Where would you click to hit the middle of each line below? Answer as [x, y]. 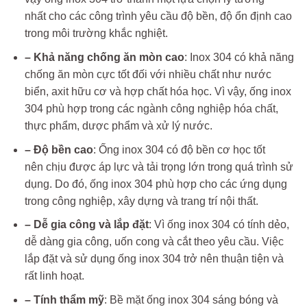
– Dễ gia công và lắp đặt [86, 225]
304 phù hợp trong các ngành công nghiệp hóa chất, [151, 109]
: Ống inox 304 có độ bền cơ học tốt [179, 149]
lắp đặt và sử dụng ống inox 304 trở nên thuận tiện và [154, 259]
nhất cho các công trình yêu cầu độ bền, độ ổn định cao [158, 16]
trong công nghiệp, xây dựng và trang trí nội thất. [141, 201]
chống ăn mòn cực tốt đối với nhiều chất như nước [148, 75]
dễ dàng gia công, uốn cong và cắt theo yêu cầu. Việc [154, 242]
